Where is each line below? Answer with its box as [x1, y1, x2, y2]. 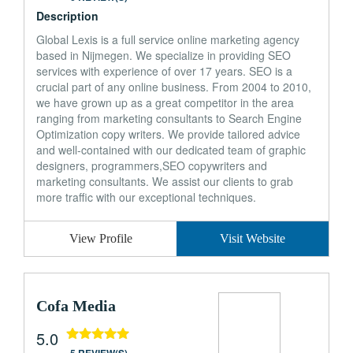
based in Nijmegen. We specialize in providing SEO [36, 47, 291, 63]
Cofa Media [36, 297, 116, 314]
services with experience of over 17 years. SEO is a [36, 63, 292, 79]
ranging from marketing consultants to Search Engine [36, 110, 302, 126]
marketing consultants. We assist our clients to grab [36, 173, 293, 189]
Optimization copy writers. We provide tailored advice [36, 126, 300, 142]
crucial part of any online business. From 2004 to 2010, [36, 79, 311, 95]
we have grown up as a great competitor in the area [36, 95, 294, 110]
